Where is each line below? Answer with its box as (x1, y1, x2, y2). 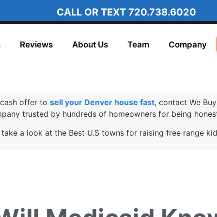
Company (168, 40, 207, 50)
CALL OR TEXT (57, 6, 129, 18)
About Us (72, 40, 108, 50)
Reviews (19, 40, 53, 50)
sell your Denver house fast (49, 97, 155, 108)
